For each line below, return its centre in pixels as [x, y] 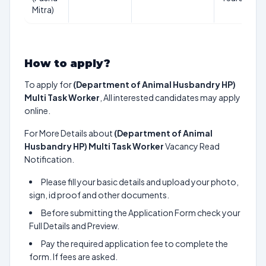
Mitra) [43, 9]
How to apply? [67, 64]
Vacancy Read [192, 146]
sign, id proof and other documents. [99, 195]
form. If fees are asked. [73, 256]
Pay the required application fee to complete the [134, 243]
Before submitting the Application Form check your [141, 213]
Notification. [49, 159]
